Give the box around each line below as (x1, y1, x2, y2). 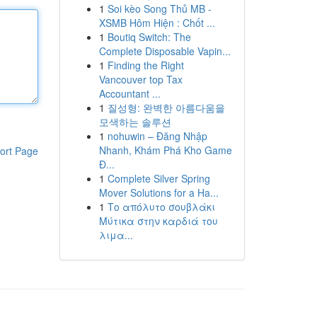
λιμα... (98, 228, 133, 242)
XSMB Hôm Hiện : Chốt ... (98, 16, 215, 30)
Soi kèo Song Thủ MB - (107, 1, 212, 16)
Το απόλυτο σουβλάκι (107, 200, 215, 214)
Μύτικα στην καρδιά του (98, 214, 218, 228)
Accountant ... (98, 86, 161, 100)
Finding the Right (107, 58, 184, 72)
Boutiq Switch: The (107, 30, 191, 44)
